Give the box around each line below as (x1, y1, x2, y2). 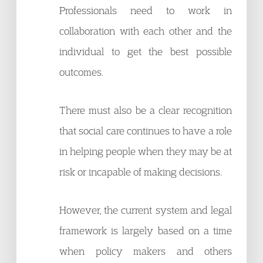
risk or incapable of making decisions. (59, 166, 222, 178)
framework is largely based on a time (59, 224, 232, 237)
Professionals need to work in (59, 4, 232, 16)
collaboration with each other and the (59, 25, 232, 37)
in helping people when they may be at (59, 145, 232, 157)
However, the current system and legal (59, 204, 232, 216)
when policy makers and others (59, 245, 232, 257)
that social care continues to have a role (59, 124, 232, 137)
